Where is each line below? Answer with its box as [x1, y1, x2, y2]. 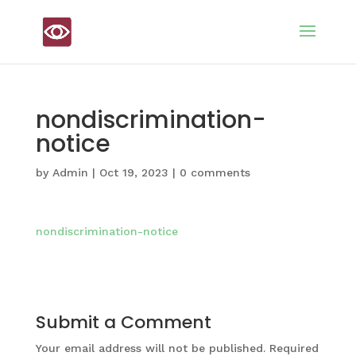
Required [269, 342, 319, 354]
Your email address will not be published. [35, 342, 265, 354]
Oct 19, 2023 [99, 166, 168, 179]
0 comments [179, 166, 250, 179]
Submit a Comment [35, 310, 211, 335]
